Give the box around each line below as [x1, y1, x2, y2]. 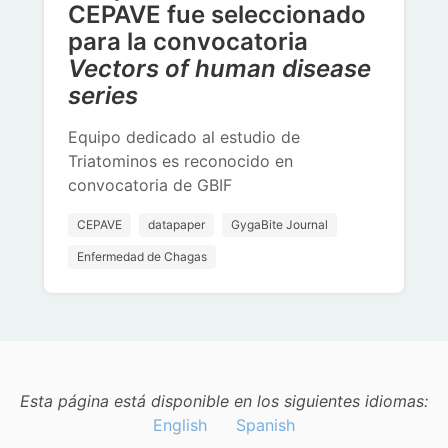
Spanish [236, 414, 295, 435]
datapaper [148, 216, 205, 232]
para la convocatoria [68, 27, 308, 56]
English [153, 414, 207, 435]
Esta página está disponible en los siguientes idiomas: [20, 390, 428, 411]
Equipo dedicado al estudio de [68, 126, 300, 147]
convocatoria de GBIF [68, 174, 232, 195]
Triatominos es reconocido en [68, 150, 293, 171]
